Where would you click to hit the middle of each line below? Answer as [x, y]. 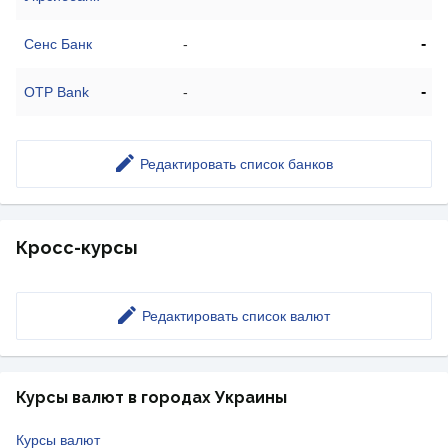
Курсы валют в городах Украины [151, 398]
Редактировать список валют [236, 316]
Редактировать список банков [236, 164]
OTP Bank [56, 92]
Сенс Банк [58, 44]
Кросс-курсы [77, 248]
